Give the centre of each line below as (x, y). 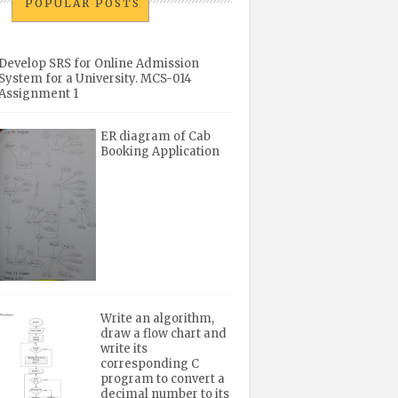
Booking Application (160, 152)
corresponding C (150, 363)
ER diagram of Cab (156, 137)
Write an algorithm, (158, 318)
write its (124, 348)
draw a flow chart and (164, 333)
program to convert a (163, 378)
